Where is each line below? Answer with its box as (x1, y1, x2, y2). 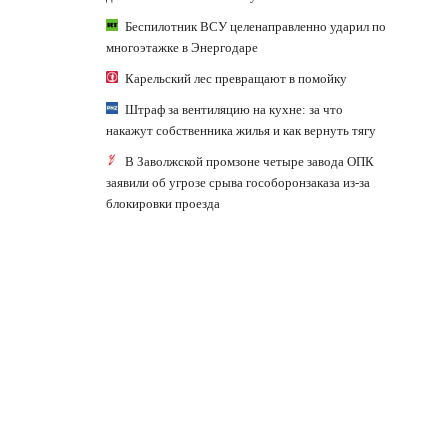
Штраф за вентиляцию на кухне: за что (125, 101, 343, 117)
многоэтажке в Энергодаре (106, 39, 258, 55)
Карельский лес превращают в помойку (125, 70, 347, 86)
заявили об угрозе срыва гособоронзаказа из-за (106, 174, 370, 190)
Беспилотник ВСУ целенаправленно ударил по (125, 18, 386, 34)
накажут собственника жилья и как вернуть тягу (106, 122, 376, 138)
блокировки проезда (106, 195, 220, 211)
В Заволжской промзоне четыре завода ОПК (125, 153, 374, 169)
